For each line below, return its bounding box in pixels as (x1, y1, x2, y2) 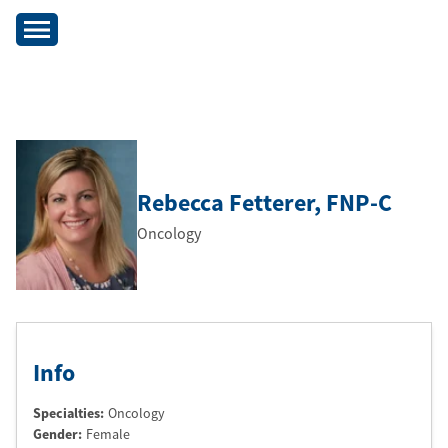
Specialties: (33, 404, 104, 422)
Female (86, 425, 130, 443)
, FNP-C (314, 187, 392, 218)
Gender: (33, 425, 82, 443)
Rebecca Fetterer (137, 187, 314, 218)
